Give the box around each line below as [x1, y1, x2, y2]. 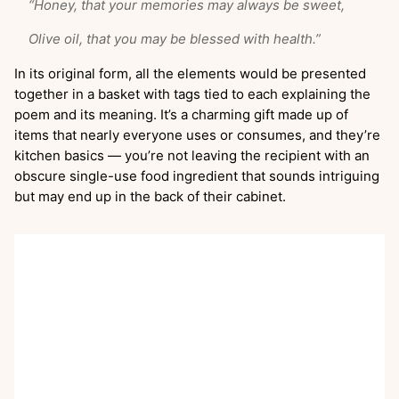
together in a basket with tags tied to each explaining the [14, 85, 370, 103]
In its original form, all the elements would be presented [14, 65, 366, 83]
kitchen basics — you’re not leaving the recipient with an [14, 147, 370, 165]
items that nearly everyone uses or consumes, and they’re [14, 126, 380, 144]
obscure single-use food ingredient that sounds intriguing [14, 167, 379, 185]
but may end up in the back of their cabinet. [14, 188, 286, 206]
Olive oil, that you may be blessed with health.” [28, 30, 321, 48]
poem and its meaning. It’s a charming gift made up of [14, 106, 348, 124]
